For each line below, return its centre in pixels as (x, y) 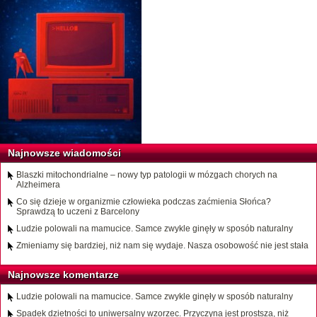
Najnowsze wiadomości (64, 153)
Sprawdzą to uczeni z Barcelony (78, 212)
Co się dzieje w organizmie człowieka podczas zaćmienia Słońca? (144, 202)
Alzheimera (38, 185)
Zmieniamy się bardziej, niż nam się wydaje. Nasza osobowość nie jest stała (162, 246)
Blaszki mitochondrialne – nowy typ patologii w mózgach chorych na (147, 175)
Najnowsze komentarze (63, 275)
